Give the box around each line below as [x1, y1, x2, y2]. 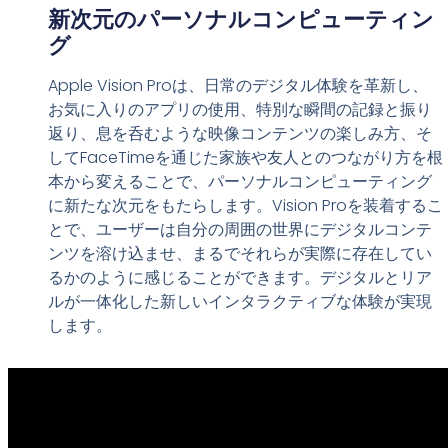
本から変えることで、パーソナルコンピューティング [47, 170, 432, 194]
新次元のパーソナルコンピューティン [47, 4, 434, 36]
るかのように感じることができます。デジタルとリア [47, 266, 432, 290]
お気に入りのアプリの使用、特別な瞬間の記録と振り [47, 98, 432, 122]
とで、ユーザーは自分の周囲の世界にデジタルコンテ [47, 218, 432, 242]
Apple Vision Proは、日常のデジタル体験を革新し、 [47, 74, 428, 98]
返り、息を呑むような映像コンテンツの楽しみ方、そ [47, 122, 432, 146]
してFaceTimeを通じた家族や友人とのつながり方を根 [47, 146, 443, 170]
